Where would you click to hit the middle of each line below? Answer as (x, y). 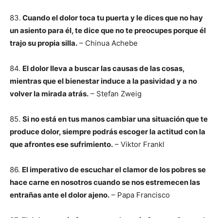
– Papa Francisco (140, 195)
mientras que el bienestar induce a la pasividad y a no (103, 81)
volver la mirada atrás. (49, 94)
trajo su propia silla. (44, 43)
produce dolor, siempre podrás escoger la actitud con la (108, 132)
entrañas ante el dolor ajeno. (60, 195)
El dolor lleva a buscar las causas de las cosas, (103, 68)
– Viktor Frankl (139, 144)
